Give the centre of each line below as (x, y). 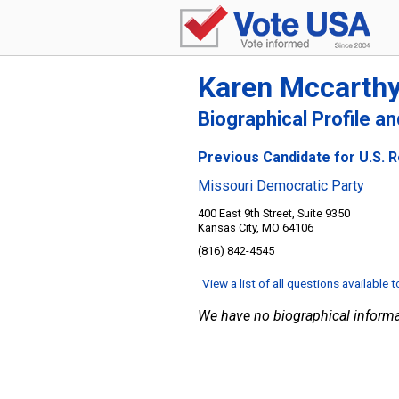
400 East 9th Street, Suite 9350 (274, 213)
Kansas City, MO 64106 (256, 228)
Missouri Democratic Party (281, 186)
